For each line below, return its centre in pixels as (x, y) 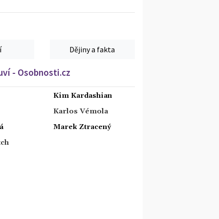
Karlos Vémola (81, 111)
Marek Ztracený (82, 127)
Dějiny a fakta (92, 49)
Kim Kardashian (83, 96)
